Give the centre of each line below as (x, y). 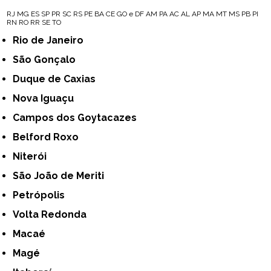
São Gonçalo (47, 59)
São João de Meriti (62, 175)
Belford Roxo (49, 137)
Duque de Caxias (58, 79)
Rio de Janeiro (52, 40)
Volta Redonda (53, 214)
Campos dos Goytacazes (78, 117)
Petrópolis (42, 195)
